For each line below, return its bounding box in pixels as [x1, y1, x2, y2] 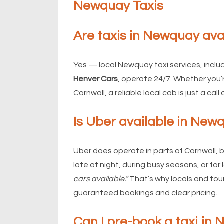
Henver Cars [73, 74, 118, 83]
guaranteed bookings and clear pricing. [73, 188, 217, 197]
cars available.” [73, 174, 128, 183]
